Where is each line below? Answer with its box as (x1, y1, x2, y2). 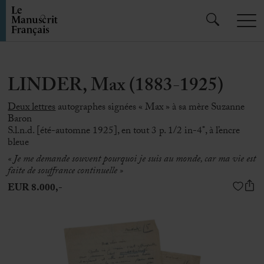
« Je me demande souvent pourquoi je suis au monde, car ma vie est (8, 151, 256, 169)
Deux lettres (8, 98, 56, 117)
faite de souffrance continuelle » (8, 163, 124, 181)
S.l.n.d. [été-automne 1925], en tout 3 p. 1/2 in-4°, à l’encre (8, 122, 240, 140)
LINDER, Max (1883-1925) (8, 72, 224, 104)
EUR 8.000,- (8, 180, 63, 198)
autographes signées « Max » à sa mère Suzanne (55, 98, 245, 117)
